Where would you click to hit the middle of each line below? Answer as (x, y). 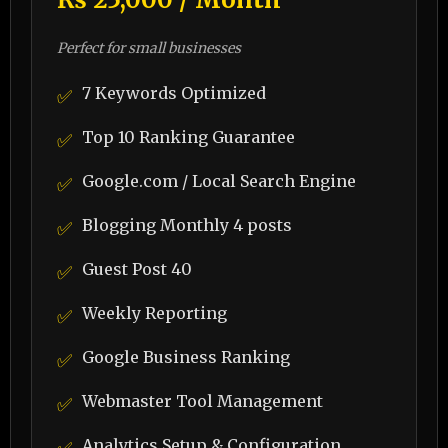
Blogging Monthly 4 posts (187, 225)
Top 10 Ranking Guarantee (188, 137)
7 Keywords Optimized (174, 93)
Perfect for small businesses (149, 48)
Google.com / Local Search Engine (219, 181)
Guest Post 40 (137, 269)
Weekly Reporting (154, 313)
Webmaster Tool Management (202, 401)
